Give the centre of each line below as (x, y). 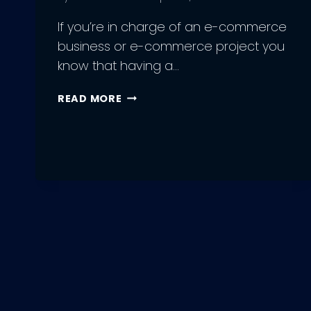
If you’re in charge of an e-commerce (172, 26)
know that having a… (118, 65)
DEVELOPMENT (161, 175)
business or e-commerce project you (171, 46)
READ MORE (90, 98)
